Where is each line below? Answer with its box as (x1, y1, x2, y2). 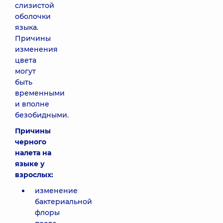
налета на (15, 148, 51, 157)
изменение (35, 186, 78, 195)
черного (15, 137, 46, 146)
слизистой (15, 1, 54, 10)
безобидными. (15, 111, 69, 119)
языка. (15, 23, 38, 32)
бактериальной (35, 197, 92, 206)
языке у (15, 159, 45, 168)
